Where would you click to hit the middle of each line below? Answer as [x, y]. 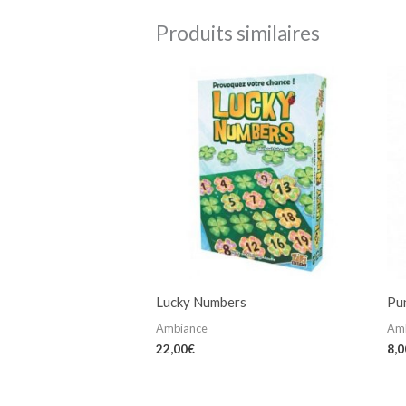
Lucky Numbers [202, 301]
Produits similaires [238, 34]
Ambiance [182, 329]
